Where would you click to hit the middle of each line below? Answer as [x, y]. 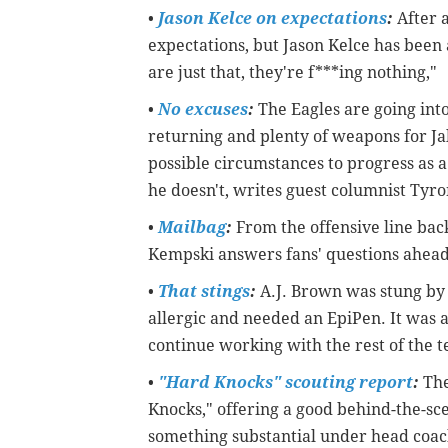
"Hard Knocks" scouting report [285, 383]
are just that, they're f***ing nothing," [292, 73]
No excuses [203, 110]
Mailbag [192, 228]
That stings [204, 292]
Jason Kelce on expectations [272, 19]
